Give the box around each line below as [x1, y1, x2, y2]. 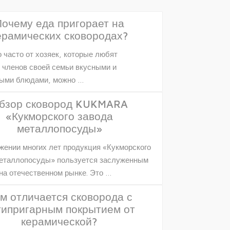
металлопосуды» [16, 122, 102, 135]
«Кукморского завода [6, 109, 113, 122]
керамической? [21, 215, 98, 227]
